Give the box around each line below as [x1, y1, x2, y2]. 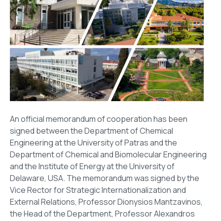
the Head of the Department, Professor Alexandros [10, 208, 195, 220]
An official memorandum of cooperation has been [10, 113, 187, 125]
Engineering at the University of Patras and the [10, 137, 177, 148]
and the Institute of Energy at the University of [10, 161, 175, 172]
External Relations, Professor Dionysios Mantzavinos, [10, 196, 203, 208]
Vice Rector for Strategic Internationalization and [10, 184, 186, 196]
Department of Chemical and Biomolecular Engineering [10, 149, 207, 160]
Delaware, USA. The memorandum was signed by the [10, 173, 199, 184]
